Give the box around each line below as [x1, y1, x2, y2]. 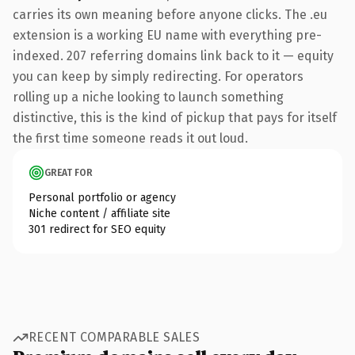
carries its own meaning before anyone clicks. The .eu [13, 6, 327, 22]
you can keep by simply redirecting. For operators [13, 68, 303, 84]
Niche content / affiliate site [29, 206, 170, 220]
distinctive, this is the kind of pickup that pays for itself [13, 109, 337, 125]
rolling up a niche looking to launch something [13, 89, 284, 105]
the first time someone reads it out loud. [13, 130, 248, 146]
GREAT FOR [44, 166, 93, 178]
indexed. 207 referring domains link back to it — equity [13, 48, 334, 63]
